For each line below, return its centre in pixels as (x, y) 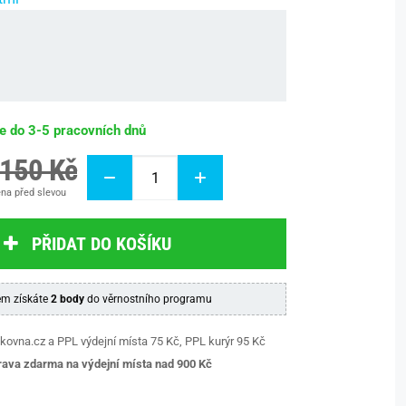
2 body (67, 299)
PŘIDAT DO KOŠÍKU (101, 244)
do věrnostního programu (148, 299)
